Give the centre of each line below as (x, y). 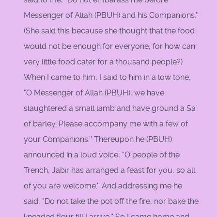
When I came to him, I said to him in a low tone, (107, 77)
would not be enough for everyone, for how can (109, 46)
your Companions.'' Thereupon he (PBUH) (98, 139)
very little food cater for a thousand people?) (103, 62)
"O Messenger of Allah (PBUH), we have (94, 93)
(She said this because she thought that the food (109, 31)
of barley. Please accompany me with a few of (106, 124)
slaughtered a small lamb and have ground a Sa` (111, 108)
